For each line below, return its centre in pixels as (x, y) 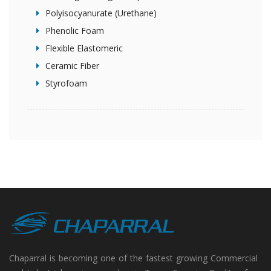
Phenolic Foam (75, 31)
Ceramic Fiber (72, 66)
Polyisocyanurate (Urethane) (101, 13)
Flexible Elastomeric (84, 48)
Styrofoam (66, 83)
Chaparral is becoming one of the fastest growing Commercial (133, 258)
